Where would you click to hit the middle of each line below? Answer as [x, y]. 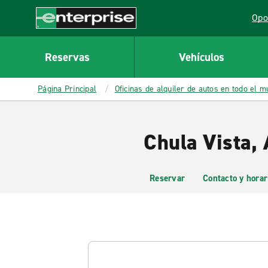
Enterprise [58, 35]
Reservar [167, 178]
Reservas [67, 57]
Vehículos [201, 57]
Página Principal [67, 89]
